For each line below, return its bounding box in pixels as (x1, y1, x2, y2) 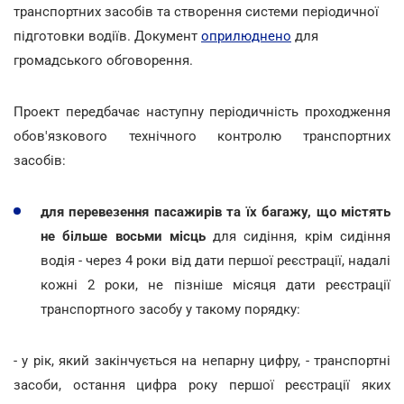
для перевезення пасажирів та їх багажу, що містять (41, 203, 390, 220)
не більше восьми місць (41, 227, 206, 244)
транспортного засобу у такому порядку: (41, 300, 300, 317)
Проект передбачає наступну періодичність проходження (14, 103, 390, 120)
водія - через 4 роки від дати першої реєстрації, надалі (41, 252, 390, 269)
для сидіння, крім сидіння (205, 227, 391, 244)
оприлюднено (201, 27, 291, 44)
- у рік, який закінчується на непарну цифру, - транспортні (14, 352, 390, 369)
